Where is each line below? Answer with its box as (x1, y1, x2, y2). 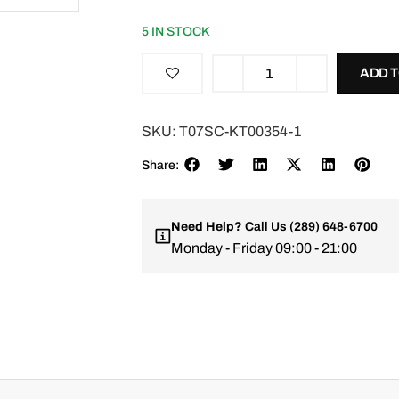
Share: (141, 158, 179, 172)
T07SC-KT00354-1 (178, 123, 301, 139)
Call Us (241, 220, 289, 234)
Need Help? (170, 220, 242, 234)
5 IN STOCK (141, 24, 209, 38)
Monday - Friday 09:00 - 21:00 (170, 240, 357, 256)
